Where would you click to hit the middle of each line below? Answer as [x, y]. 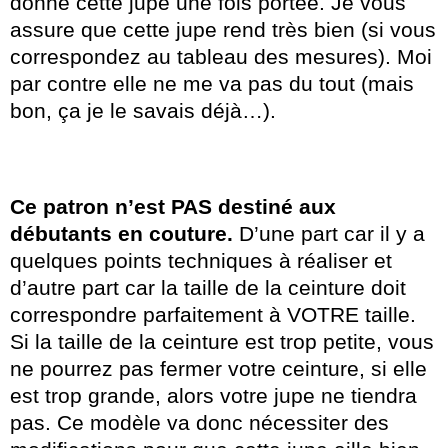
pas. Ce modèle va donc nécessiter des [199, 423]
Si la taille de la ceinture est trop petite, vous [222, 342]
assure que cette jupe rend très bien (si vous [223, 30]
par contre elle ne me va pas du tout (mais [212, 84]
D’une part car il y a [329, 234]
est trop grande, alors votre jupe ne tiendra [213, 396]
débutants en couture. [121, 234]
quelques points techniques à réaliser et [201, 261]
